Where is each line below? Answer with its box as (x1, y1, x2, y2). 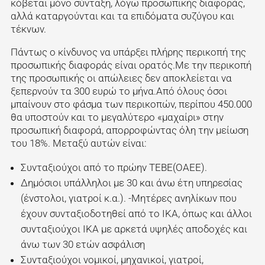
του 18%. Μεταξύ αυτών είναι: (10, 137, 147, 150)
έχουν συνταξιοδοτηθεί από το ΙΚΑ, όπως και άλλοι (20, 208, 252, 220)
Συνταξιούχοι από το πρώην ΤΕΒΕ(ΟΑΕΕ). (20, 161, 207, 174)
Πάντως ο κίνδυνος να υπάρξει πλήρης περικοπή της (10, 46, 246, 59)
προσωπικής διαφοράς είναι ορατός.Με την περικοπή (10, 59, 251, 72)
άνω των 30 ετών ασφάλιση (20, 238, 145, 251)
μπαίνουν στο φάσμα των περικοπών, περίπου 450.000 (10, 98, 252, 111)
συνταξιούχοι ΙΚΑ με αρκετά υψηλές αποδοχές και (20, 223, 247, 235)
